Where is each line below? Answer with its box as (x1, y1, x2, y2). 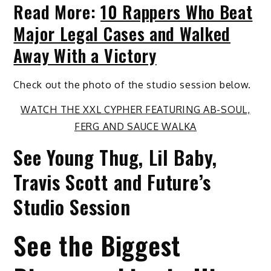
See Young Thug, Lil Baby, (13, 143, 217, 172)
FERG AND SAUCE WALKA (74, 120, 197, 133)
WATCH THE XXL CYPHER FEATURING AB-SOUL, (21, 103, 250, 116)
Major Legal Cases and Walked (13, 21, 231, 47)
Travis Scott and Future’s (13, 168, 211, 197)
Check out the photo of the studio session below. (13, 79, 252, 91)
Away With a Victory (13, 43, 157, 68)
